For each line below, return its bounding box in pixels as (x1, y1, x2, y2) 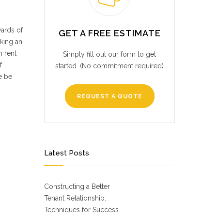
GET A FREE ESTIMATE (58, 28, 161, 38)
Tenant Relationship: (44, 194, 106, 202)
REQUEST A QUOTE (77, 93, 142, 100)
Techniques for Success (44, 206, 119, 214)
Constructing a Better (44, 183, 110, 190)
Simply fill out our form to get (63, 50, 156, 58)
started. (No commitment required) (55, 62, 164, 70)
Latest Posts (44, 149, 89, 157)
